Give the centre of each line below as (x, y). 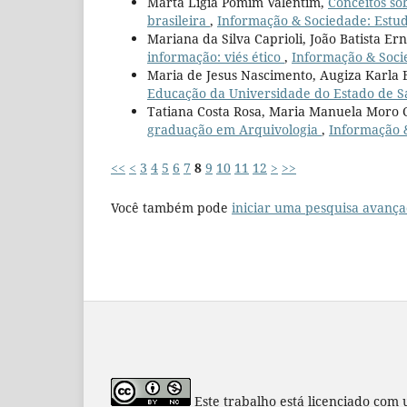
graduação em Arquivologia (234, 129)
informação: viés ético (216, 56)
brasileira (179, 20)
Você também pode (171, 207)
